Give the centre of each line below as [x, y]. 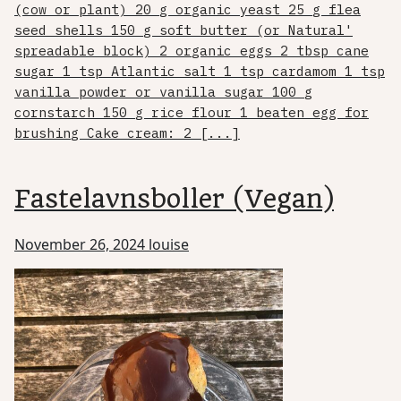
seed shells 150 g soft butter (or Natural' [183, 30]
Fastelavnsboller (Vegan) [174, 199]
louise [169, 245]
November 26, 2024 [80, 245]
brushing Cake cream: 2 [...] [127, 133]
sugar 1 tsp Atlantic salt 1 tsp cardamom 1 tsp [200, 72]
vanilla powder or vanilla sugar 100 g [163, 92]
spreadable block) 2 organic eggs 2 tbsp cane [192, 51]
